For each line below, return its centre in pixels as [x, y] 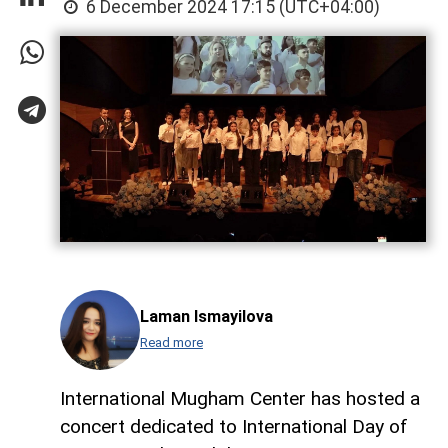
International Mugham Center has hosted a [240, 398]
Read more [171, 342]
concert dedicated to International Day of [234, 426]
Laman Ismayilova [206, 317]
